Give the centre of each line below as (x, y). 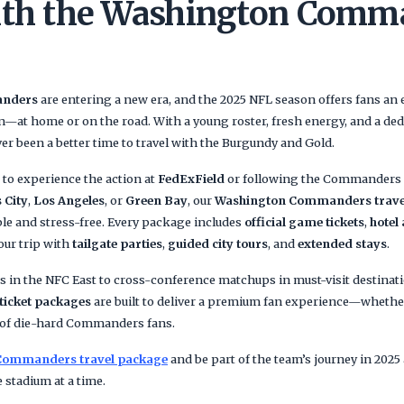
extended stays (342, 243)
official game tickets (304, 222)
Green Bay (156, 200)
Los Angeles (69, 200)
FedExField (191, 179)
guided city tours (218, 243)
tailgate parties (117, 243)
